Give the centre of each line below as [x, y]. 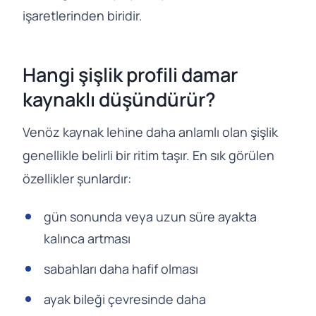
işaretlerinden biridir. [83, 16]
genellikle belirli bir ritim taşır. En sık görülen [148, 156]
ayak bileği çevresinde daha [125, 299]
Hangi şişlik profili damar [130, 74]
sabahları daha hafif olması [121, 269]
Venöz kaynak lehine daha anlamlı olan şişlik [150, 132]
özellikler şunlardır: [77, 179]
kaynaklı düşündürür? [119, 99]
